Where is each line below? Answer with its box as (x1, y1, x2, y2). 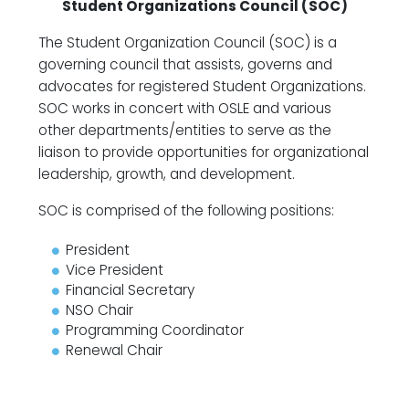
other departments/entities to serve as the (38, 121, 331, 140)
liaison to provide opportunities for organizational (38, 142, 369, 162)
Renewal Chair (66, 341, 163, 360)
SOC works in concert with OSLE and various (38, 99, 331, 118)
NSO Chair (66, 300, 133, 320)
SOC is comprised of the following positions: (38, 201, 334, 220)
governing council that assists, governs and (38, 55, 332, 74)
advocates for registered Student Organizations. (38, 77, 366, 96)
